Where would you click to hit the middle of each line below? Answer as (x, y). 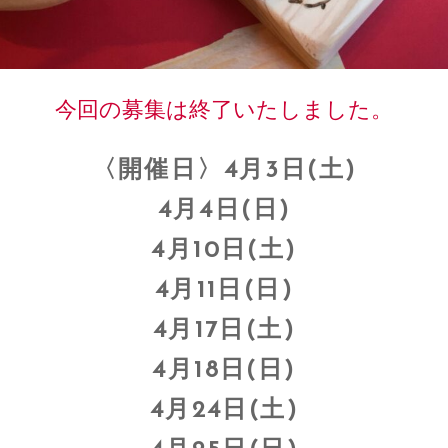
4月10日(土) (224, 250)
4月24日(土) (224, 410)
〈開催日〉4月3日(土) (224, 170)
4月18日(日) (224, 370)
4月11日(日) (224, 290)
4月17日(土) (224, 330)
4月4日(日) (224, 210)
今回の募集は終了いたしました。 (224, 109)
